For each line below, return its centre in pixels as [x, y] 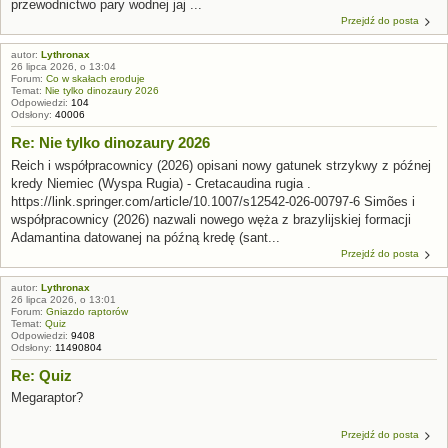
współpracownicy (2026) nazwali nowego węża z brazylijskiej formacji [211, 219]
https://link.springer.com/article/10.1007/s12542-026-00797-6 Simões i [213, 201]
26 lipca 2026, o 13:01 [63, 299]
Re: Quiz [41, 375]
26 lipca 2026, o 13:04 [63, 66]
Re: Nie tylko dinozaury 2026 [110, 142]
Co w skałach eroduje [95, 78]
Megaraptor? [47, 397]
